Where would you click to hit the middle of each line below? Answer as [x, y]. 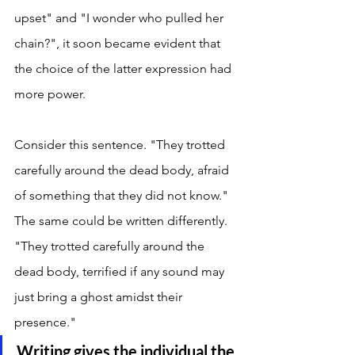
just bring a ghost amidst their [100, 297]
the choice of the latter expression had [124, 69]
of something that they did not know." [123, 196]
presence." [47, 323]
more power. [52, 94]
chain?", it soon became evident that [119, 44]
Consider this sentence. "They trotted [121, 145]
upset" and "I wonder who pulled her [120, 18]
